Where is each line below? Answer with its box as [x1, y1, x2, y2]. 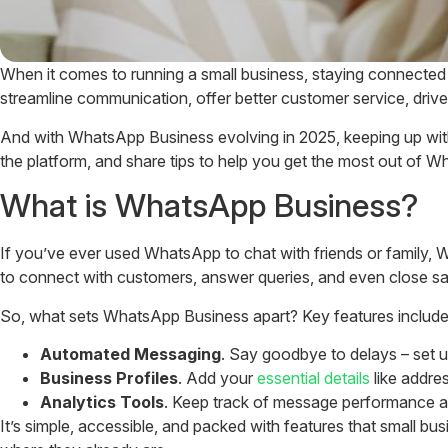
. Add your [178, 367, 257, 388]
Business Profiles [40, 367, 178, 388]
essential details [257, 367, 370, 388]
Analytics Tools [40, 391, 164, 412]
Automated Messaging [40, 343, 221, 364]
